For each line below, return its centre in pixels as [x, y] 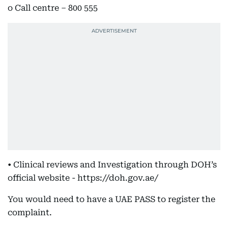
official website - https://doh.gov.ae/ [83, 178]
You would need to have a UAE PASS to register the [111, 199]
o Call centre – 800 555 [53, 8]
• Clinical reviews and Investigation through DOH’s [112, 165]
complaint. [30, 212]
